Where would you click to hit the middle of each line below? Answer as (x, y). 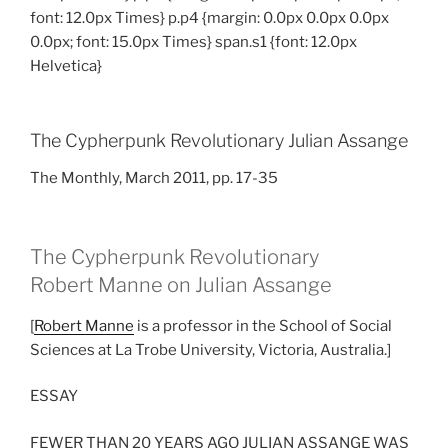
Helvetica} (66, 66)
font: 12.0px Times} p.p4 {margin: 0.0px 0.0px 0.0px (209, 18)
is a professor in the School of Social (263, 325)
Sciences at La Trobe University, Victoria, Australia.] (210, 349)
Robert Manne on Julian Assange (181, 284)
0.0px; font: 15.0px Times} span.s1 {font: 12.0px (193, 42)
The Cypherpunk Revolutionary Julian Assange (219, 140)
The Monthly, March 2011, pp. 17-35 (154, 178)
